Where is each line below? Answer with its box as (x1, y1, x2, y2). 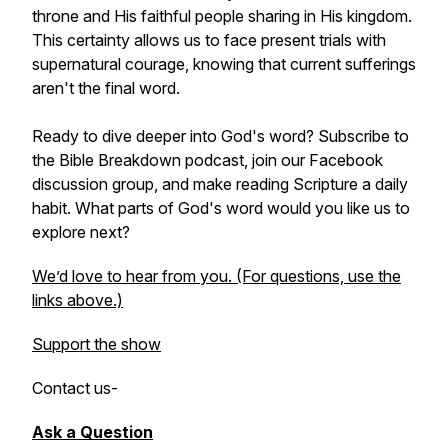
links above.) (32, 290, 123, 310)
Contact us (32, 378, 111, 398)
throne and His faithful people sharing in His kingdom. (32, 6, 412, 26)
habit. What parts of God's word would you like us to (32, 198, 410, 218)
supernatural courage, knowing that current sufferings (32, 54, 416, 74)
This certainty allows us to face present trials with (32, 30, 386, 50)
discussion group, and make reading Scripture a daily (32, 174, 408, 194)
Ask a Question (32, 422, 153, 442)
